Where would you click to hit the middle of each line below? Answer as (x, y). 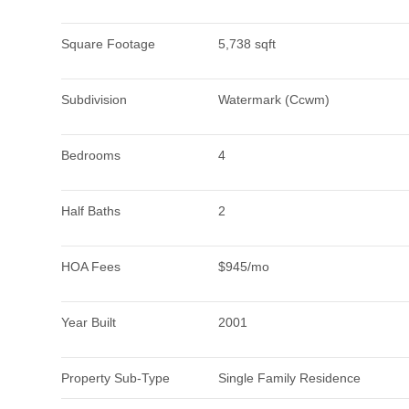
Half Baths (91, 211)
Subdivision (94, 100)
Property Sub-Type (116, 378)
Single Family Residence (290, 378)
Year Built (89, 322)
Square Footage (109, 44)
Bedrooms (91, 155)
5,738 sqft (247, 44)
